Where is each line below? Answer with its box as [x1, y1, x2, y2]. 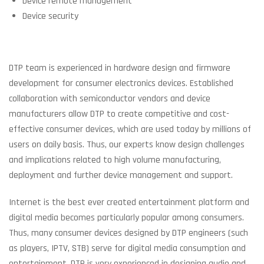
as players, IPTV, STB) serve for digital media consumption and [9, 242, 246, 255]
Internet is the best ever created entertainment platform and [9, 196, 249, 209]
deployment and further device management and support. [9, 169, 233, 181]
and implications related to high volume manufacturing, [9, 154, 221, 166]
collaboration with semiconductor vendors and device [9, 93, 210, 105]
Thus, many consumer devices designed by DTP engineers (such [9, 227, 248, 239]
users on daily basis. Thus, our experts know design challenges [9, 138, 245, 151]
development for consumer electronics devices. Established [9, 77, 233, 90]
